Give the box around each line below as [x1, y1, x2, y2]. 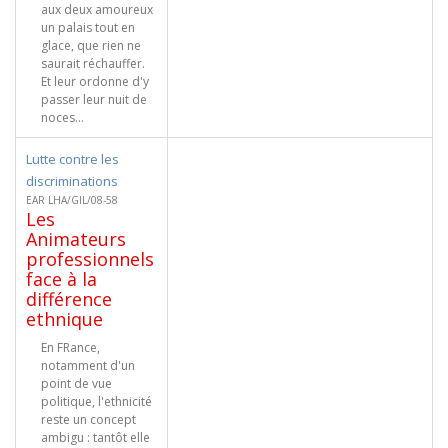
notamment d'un [41, 357, 135, 374]
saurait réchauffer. [41, 55, 145, 72]
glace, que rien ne [41, 37, 141, 54]
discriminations [26, 172, 118, 190]
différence [26, 287, 112, 311]
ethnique [26, 307, 103, 331]
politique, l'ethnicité [41, 393, 152, 410]
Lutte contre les [26, 150, 119, 168]
